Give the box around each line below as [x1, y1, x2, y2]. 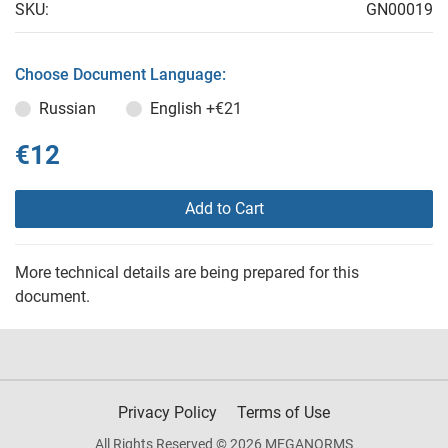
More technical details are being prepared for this [15, 262, 359, 282]
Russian [39, 98, 96, 118]
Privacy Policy [118, 402, 217, 422]
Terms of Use [237, 402, 330, 422]
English [150, 98, 206, 118]
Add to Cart [184, 198, 264, 218]
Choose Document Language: [15, 64, 226, 84]
